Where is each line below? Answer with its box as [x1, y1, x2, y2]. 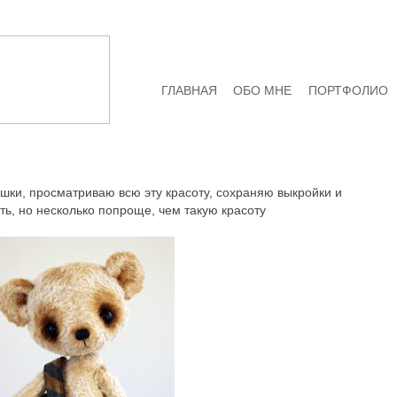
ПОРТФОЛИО [308, 83, 389, 98]
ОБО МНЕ [233, 83, 292, 98]
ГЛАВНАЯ [160, 83, 217, 98]
